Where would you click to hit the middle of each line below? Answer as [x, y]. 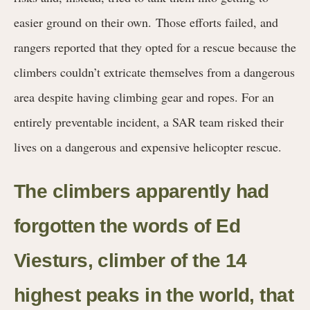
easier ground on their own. [85, 22]
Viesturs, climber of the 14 [130, 260]
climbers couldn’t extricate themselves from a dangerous [154, 72]
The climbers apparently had [142, 191]
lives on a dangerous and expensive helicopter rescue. [148, 146]
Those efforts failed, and [217, 22]
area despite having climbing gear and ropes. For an [144, 97]
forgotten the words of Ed [127, 226]
